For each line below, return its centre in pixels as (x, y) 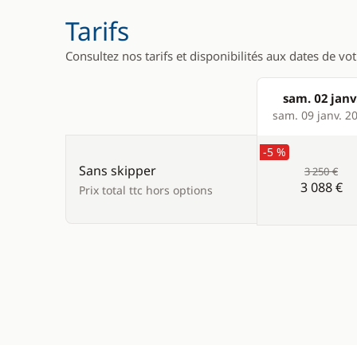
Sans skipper (118, 171)
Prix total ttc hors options (146, 190)
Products (285, 116)
